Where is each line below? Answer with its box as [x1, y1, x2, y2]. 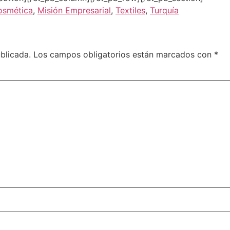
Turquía [150, 5, 179, 15]
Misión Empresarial [37, 5, 111, 15]
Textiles [116, 5, 145, 15]
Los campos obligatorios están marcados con [33, 49, 214, 60]
